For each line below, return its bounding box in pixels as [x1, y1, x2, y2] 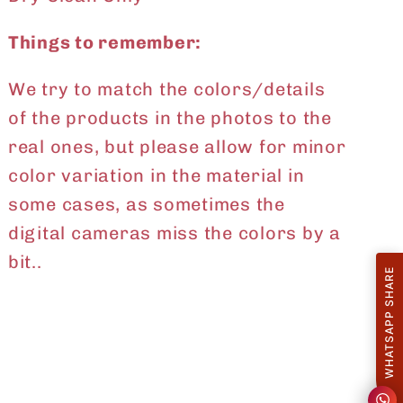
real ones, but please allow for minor [7, 136, 346, 158]
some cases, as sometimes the [7, 193, 285, 216]
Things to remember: [7, 31, 202, 54]
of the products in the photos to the [7, 107, 332, 130]
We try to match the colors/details [7, 78, 326, 101]
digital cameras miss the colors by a [7, 222, 341, 245]
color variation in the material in [7, 165, 305, 187]
